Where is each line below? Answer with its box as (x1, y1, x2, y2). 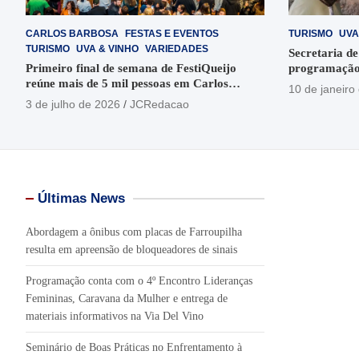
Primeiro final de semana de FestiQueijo (26, 61, 236, 75)
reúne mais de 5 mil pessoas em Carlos (26, 76, 228, 90)
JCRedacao (130, 97, 189, 111)
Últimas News (38, 190, 125, 206)
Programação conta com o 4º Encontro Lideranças (26, 274, 252, 287)
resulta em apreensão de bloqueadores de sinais (26, 243, 237, 256)
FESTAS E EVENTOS (125, 27, 219, 39)
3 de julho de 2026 (26, 97, 120, 111)
